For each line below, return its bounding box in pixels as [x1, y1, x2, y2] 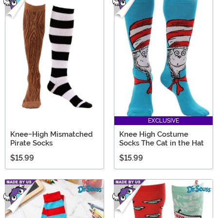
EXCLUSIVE [148, 117, 179, 124]
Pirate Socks [10, 138, 53, 147]
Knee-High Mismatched [10, 129, 93, 139]
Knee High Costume [119, 129, 188, 139]
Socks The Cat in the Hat [119, 138, 204, 147]
